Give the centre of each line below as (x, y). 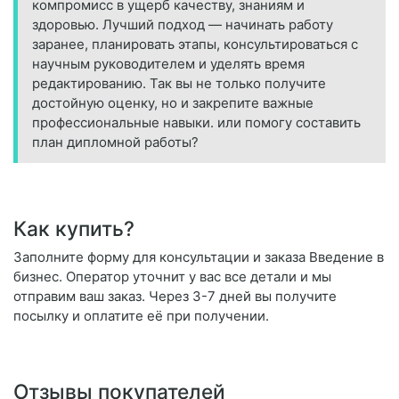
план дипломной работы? (115, 142)
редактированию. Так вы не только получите (179, 84)
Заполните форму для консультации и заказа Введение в (199, 257)
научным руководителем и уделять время (168, 64)
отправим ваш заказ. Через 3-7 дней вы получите (175, 297)
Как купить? (74, 229)
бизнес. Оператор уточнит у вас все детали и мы (172, 277)
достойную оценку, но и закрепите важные (173, 103)
